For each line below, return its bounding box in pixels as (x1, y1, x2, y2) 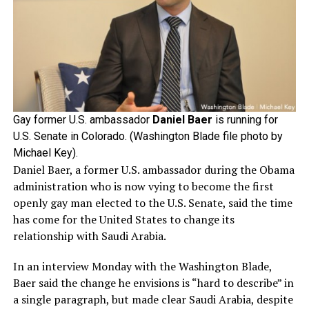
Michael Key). (12, 146, 78, 160)
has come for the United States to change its (12, 212, 235, 228)
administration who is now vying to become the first (12, 179, 274, 195)
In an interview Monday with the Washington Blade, (12, 259, 272, 275)
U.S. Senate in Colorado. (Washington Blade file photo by (12, 130, 283, 143)
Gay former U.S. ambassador (12, 113, 152, 127)
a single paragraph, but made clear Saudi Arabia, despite (12, 292, 293, 308)
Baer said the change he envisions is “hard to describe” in (12, 275, 294, 291)
